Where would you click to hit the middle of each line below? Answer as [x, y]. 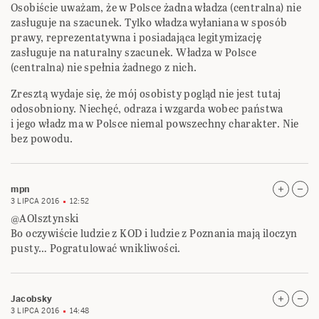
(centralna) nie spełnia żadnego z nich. [104, 68]
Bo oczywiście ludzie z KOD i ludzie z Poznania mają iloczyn [154, 234]
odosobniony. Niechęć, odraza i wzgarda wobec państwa [147, 109]
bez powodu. [42, 139]
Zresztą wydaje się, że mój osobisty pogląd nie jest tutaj [146, 94]
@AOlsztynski [45, 219]
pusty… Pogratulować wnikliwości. [96, 249]
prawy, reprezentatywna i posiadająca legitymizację [136, 38]
